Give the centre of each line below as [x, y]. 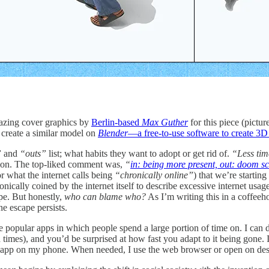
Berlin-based [116, 122]
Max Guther [165, 122]
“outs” [34, 153]
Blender [113, 133]
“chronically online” [154, 175]
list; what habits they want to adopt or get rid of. [140, 153]
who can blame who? [105, 196]
